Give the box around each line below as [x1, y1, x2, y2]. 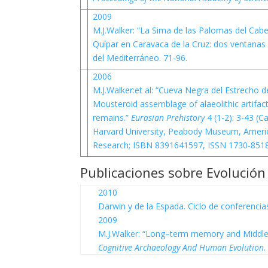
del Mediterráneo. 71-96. [92, 52, 187, 63]
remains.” [92, 112, 131, 123]
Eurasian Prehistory [130, 112, 207, 123]
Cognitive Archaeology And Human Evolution [98, 242, 264, 253]
